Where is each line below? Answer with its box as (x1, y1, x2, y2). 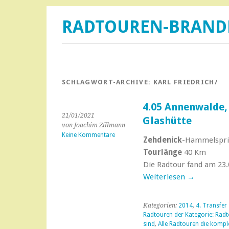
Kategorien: (143, 202, 178, 209)
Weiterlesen (143, 172, 187, 181)
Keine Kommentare (62, 131, 115, 139)
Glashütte (142, 115, 192, 127)
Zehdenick (143, 135, 182, 145)
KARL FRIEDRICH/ (153, 78, 218, 86)
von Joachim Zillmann (62, 122, 125, 129)
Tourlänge (143, 148, 184, 157)
